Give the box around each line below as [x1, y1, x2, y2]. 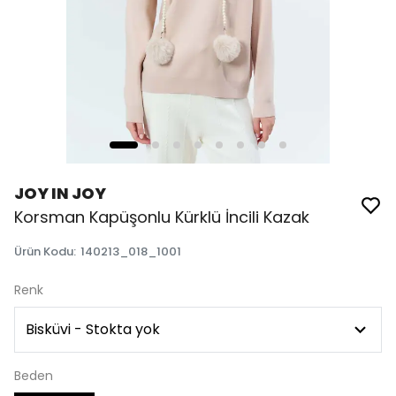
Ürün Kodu [14, 243, 73, 260]
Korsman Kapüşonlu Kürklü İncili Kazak [14, 206, 309, 228]
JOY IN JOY [14, 182, 106, 204]
